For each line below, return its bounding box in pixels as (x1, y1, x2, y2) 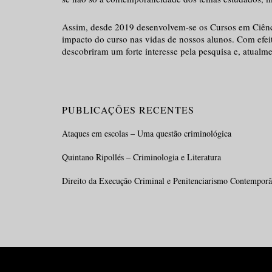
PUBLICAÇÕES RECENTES (62, 103, 194, 116)
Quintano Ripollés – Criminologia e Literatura (62, 151, 221, 163)
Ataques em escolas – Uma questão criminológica (62, 127, 231, 139)
